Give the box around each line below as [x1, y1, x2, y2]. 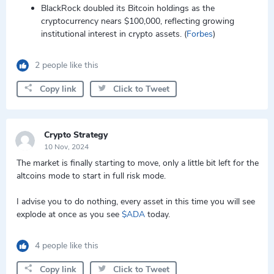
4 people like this [35, 240, 98, 251]
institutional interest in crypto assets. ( [41, 28, 187, 40]
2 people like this [35, 59, 98, 71]
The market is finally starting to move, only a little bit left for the [17, 157, 259, 169]
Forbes [187, 28, 213, 40]
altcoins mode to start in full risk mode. [17, 170, 166, 182]
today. [145, 209, 170, 220]
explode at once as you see [17, 209, 122, 220]
